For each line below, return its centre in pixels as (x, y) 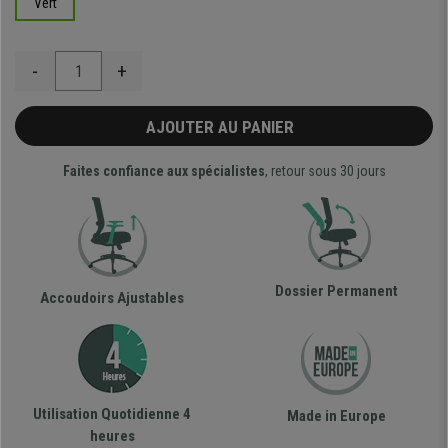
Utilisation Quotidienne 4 (112, 414)
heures (112, 436)
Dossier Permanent (336, 291)
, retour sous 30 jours (325, 171)
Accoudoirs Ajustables (112, 298)
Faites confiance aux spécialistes (163, 171)
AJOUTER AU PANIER (224, 127)
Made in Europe (336, 416)
